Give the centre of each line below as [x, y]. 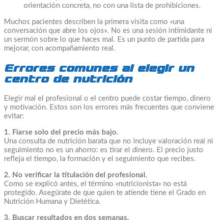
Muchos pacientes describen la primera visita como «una [94, 22]
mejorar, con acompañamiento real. [60, 48]
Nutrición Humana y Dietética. [52, 201]
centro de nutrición [68, 79]
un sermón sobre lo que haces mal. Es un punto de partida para [104, 39]
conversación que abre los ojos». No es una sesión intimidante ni [108, 30]
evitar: [14, 116]
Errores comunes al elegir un [99, 68]
